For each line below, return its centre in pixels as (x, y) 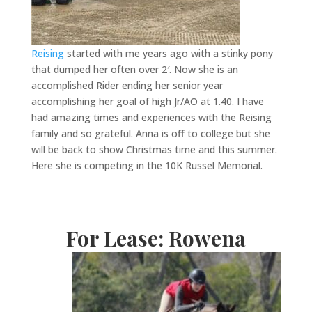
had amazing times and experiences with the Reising (151, 118)
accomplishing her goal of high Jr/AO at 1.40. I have (147, 102)
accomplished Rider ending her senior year (127, 86)
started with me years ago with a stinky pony (168, 54)
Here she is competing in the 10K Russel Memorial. (147, 166)
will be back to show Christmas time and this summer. (154, 150)
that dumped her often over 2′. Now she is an (134, 70)
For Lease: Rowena (156, 239)
